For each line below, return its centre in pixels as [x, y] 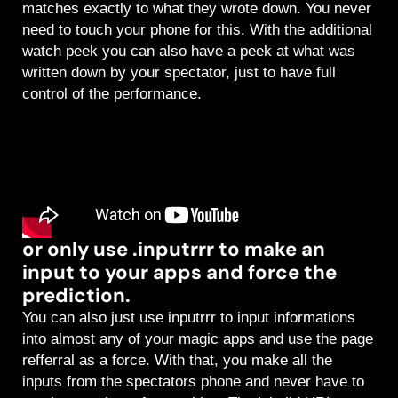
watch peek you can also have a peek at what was [189, 52]
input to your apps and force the [179, 273]
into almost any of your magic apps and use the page [198, 339]
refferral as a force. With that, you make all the [177, 361]
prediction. [76, 296]
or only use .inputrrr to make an [174, 250]
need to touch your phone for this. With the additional [197, 30]
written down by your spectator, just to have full [179, 73]
